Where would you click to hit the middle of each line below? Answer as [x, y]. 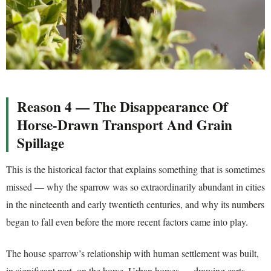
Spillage [41, 143]
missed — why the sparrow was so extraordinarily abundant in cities [135, 187]
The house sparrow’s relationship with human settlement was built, [132, 253]
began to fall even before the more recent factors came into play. [127, 222]
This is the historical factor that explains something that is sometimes [135, 169]
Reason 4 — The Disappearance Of [122, 107]
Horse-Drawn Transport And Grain [125, 125]
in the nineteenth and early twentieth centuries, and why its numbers [135, 204]
